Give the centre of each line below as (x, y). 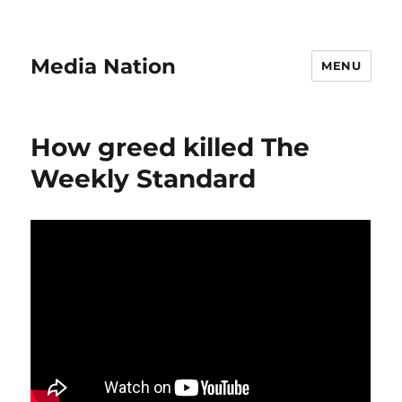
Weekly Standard (144, 179)
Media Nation (104, 66)
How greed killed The (170, 147)
